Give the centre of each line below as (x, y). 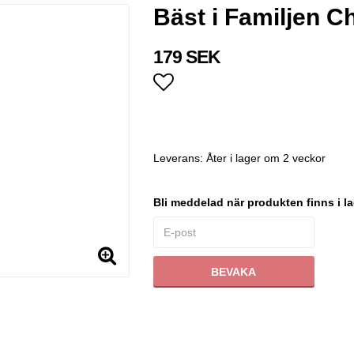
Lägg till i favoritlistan (247, 110)
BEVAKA (233, 272)
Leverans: (179, 158)
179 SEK (186, 57)
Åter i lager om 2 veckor (265, 158)
